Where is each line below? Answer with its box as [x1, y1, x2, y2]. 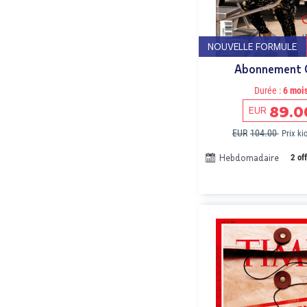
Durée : [254, 85, 282, 96]
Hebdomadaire [219, 152, 279, 163]
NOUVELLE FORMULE [208, 40, 297, 52]
